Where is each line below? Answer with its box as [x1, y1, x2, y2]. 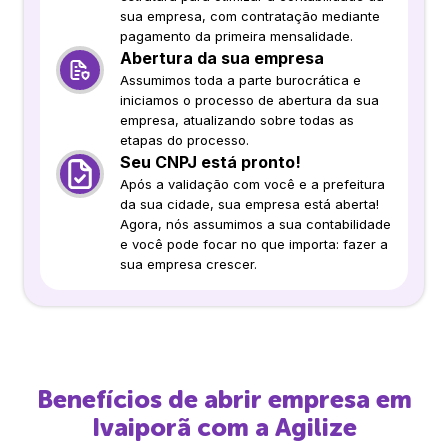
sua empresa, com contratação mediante [120, 7, 380, 24]
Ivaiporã [91, 411, 191, 443]
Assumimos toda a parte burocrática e [120, 71, 361, 88]
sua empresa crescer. [120, 255, 257, 272]
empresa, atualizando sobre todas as [120, 111, 354, 128]
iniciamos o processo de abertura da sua [120, 91, 379, 108]
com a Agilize [190, 411, 357, 443]
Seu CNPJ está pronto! [120, 151, 301, 172]
